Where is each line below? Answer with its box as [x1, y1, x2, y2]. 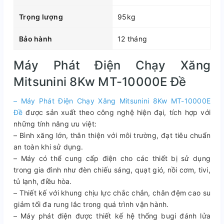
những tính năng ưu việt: [13, 119, 96, 128]
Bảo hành [19, 34, 52, 43]
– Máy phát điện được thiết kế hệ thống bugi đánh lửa [13, 211, 210, 220]
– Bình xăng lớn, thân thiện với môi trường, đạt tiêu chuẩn [13, 130, 210, 139]
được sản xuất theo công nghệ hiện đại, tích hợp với [22, 107, 210, 116]
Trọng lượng [19, 12, 63, 21]
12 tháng [117, 34, 147, 43]
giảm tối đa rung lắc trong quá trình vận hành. [13, 199, 169, 208]
